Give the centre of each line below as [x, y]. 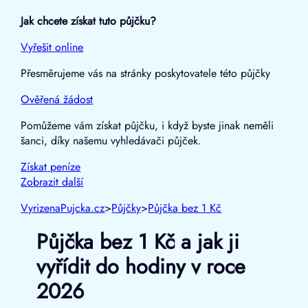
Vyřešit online [52, 47]
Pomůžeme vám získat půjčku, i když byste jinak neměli [147, 125]
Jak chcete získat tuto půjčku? [89, 21]
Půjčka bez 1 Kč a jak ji [137, 242]
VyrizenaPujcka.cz [63, 208]
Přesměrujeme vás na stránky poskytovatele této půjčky [146, 73]
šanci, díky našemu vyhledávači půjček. [111, 140]
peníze [64, 166]
